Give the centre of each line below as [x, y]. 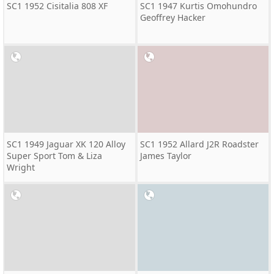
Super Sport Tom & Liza [54, 156]
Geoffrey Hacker [173, 17]
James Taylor [166, 156]
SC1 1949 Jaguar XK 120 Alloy [66, 144]
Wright [21, 167]
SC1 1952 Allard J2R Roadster [199, 144]
